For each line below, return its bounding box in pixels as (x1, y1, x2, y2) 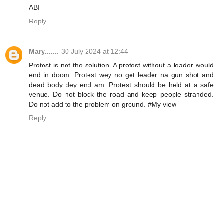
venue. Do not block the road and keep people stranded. (29, 90, 214, 99)
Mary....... (29, 47, 58, 56)
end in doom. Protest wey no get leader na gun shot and (29, 71, 214, 79)
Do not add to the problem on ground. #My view (29, 100, 176, 109)
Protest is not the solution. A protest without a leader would (29, 61, 214, 69)
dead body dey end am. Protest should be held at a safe (29, 81, 214, 89)
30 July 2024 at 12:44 (61, 47, 128, 56)
